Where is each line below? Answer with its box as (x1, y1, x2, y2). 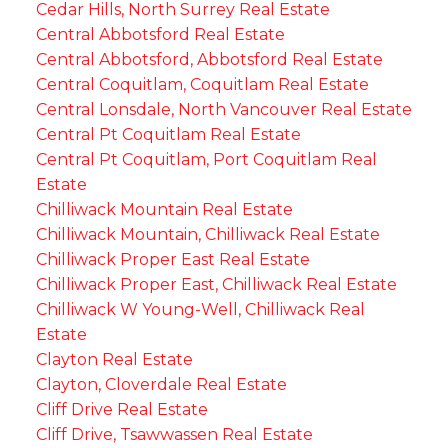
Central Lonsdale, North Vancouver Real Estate (35, 99, 412, 119)
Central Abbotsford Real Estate (35, 24, 285, 44)
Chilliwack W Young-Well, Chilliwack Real (35, 299, 365, 319)
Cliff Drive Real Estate (35, 399, 208, 419)
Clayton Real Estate (35, 349, 193, 369)
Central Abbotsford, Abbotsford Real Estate (35, 49, 383, 69)
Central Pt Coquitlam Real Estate (35, 124, 301, 144)
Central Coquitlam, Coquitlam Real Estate (35, 74, 369, 94)
